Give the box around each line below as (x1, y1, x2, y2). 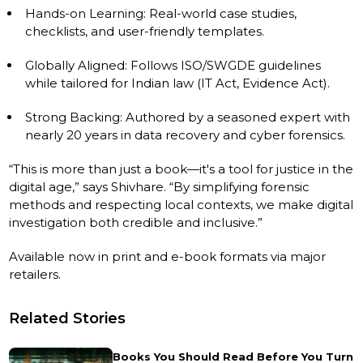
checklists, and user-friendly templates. (25, 23, 265, 39)
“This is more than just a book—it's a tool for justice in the (9, 160, 354, 177)
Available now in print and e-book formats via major (9, 248, 327, 264)
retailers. (9, 266, 62, 282)
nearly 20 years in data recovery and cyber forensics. (25, 126, 346, 143)
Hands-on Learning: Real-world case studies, (25, 5, 297, 21)
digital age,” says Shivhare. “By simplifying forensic (9, 178, 310, 194)
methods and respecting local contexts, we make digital (9, 196, 354, 212)
